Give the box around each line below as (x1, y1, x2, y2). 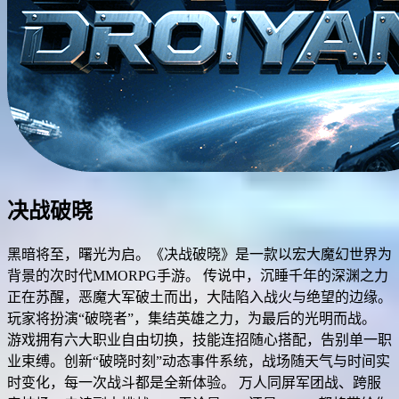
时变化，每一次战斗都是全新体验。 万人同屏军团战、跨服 (7, 374, 381, 390)
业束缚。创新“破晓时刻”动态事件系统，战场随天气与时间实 (7, 353, 390, 369)
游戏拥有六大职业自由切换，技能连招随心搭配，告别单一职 (7, 331, 392, 347)
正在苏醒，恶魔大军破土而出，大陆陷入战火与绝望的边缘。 (7, 289, 392, 305)
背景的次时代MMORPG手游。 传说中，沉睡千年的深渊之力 (7, 267, 388, 283)
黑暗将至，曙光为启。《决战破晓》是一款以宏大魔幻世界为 (7, 246, 392, 262)
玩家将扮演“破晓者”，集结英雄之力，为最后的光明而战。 (7, 310, 376, 326)
